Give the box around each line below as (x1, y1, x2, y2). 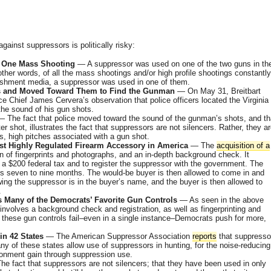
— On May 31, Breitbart (175, 87, 261, 96)
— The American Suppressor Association (44, 232, 192, 241)
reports (192, 232, 217, 241)
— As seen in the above (177, 195, 264, 205)
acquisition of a (217, 141, 270, 151)
